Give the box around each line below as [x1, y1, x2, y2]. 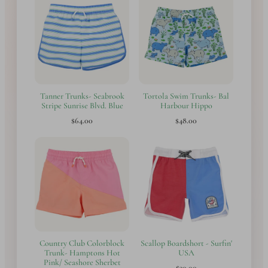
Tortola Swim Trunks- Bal [143, 90, 229, 101]
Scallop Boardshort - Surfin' [140, 237, 232, 248]
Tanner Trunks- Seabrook [39, 90, 124, 101]
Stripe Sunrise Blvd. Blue [41, 100, 123, 111]
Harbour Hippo [160, 100, 212, 111]
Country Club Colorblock [39, 237, 124, 248]
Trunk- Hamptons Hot [44, 247, 120, 258]
